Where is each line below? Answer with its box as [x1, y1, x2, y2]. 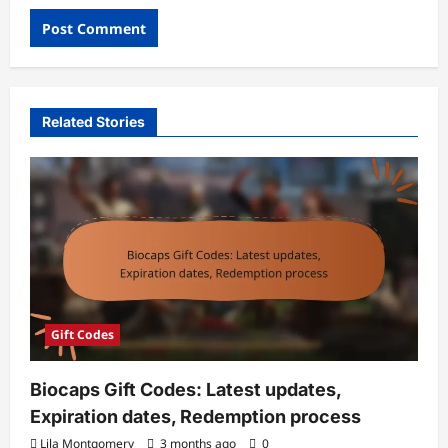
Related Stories [42, 113, 145, 131]
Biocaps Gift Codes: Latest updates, [30, 378, 341, 400]
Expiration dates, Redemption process [30, 405, 361, 427]
